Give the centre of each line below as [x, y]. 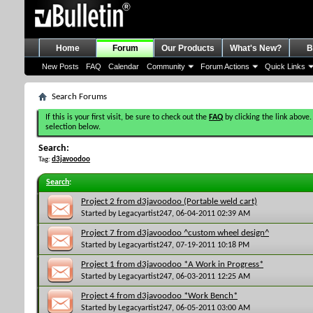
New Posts [60, 66]
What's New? [256, 48]
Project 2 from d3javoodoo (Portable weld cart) [169, 202]
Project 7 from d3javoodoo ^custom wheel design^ [175, 233]
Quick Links [285, 66]
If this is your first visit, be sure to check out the [127, 117]
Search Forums [79, 97]
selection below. [73, 127]
